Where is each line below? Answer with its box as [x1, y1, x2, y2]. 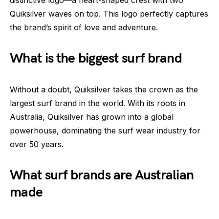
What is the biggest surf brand [10, 50, 182, 66]
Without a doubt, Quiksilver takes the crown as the [10, 84, 198, 94]
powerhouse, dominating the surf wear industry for [10, 125, 200, 135]
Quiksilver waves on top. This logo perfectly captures [10, 8, 208, 19]
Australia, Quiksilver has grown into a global [10, 111, 174, 122]
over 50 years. [10, 139, 64, 149]
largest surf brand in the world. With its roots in [10, 98, 185, 108]
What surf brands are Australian [10, 167, 194, 183]
